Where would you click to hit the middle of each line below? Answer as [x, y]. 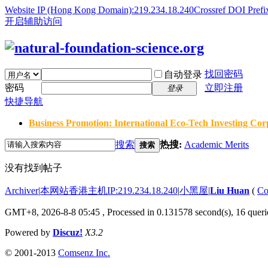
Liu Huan [230, 190]
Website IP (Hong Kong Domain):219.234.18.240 [99, 10]
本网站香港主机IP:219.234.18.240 [109, 190]
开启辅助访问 [33, 21]
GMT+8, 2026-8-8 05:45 [52, 212]
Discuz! [68, 232]
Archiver [22, 190]
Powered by [29, 232]
